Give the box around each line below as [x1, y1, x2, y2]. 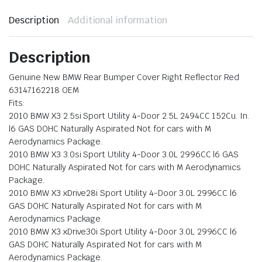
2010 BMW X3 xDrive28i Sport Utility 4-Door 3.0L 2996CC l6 [9, 188, 237, 199]
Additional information [67, 14, 168, 27]
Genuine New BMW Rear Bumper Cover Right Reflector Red [9, 72, 240, 83]
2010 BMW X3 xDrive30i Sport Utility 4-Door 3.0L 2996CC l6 [9, 226, 237, 237]
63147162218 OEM [9, 85, 79, 96]
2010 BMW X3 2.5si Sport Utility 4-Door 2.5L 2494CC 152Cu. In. [9, 111, 250, 122]
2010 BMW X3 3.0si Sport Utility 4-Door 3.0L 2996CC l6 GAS [9, 149, 239, 160]
